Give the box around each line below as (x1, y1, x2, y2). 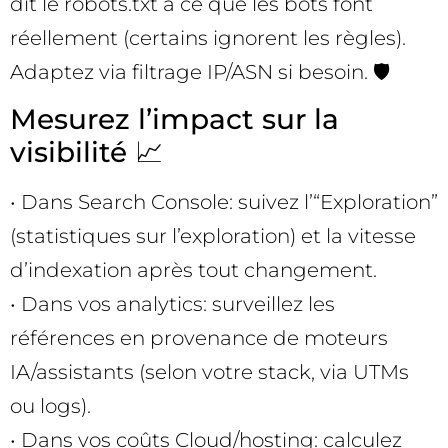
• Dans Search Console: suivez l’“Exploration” (10, 190, 438, 215)
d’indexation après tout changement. (10, 258, 377, 283)
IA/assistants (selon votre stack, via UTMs (10, 360, 409, 385)
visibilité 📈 (10, 135, 163, 170)
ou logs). (10, 394, 91, 419)
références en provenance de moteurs (10, 326, 388, 351)
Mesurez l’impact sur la (10, 102, 339, 137)
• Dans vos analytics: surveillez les (10, 292, 335, 317)
